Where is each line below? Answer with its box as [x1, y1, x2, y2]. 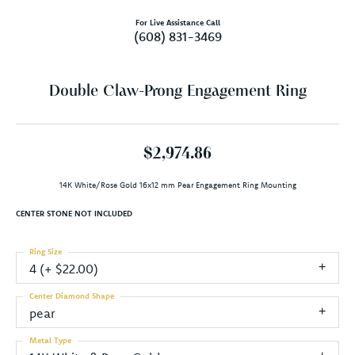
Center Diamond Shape [29, 290, 114, 301]
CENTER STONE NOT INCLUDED [16, 208, 132, 219]
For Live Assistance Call [135, 17, 220, 28]
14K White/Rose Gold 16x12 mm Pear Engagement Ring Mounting [59, 179, 296, 190]
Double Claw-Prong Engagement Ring [48, 83, 307, 100]
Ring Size [29, 246, 62, 257]
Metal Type [29, 334, 71, 345]
